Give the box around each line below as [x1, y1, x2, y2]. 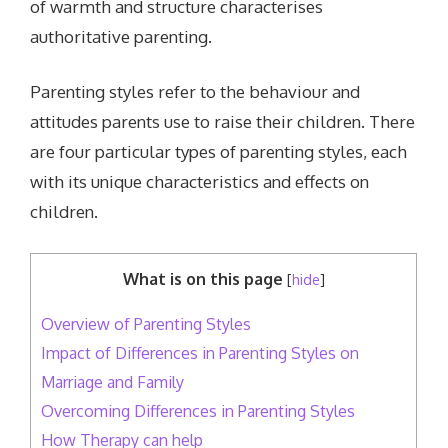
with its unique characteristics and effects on [30, 171, 370, 193]
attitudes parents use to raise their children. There [30, 111, 416, 133]
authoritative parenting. [30, 25, 213, 47]
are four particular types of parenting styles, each [30, 141, 408, 163]
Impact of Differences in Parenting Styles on [41, 342, 360, 364]
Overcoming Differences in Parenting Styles [41, 400, 360, 422]
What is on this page [122, 267, 283, 289]
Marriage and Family [41, 371, 185, 393]
